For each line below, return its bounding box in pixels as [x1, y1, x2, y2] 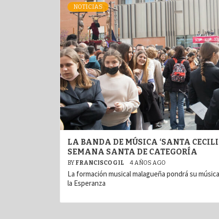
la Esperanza [67, 178, 106, 188]
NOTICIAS [73, 3, 103, 10]
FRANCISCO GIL [75, 159, 125, 166]
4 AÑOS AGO [130, 159, 166, 166]
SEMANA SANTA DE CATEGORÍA [67, 147, 197, 156]
